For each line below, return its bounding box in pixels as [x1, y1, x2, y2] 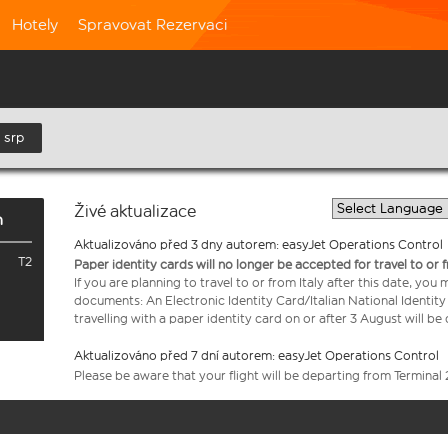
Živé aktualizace [74, 201, 196, 222]
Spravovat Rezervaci [78, 15, 227, 34]
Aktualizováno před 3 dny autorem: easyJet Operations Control [74, 237, 443, 252]
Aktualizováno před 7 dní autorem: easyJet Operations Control [74, 348, 439, 363]
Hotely [12, 15, 58, 34]
